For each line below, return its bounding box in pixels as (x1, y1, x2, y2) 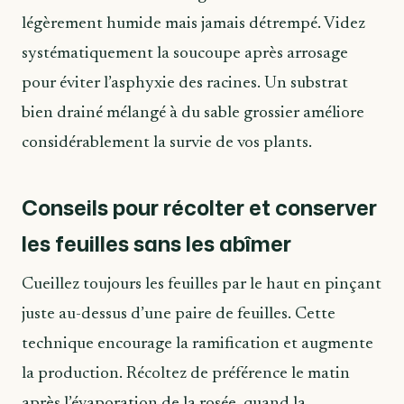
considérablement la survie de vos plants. (22, 134, 312, 152)
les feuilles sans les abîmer (22, 228, 291, 258)
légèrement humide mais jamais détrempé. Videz (22, 15, 365, 33)
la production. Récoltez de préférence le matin (22, 364, 350, 382)
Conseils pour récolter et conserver (22, 192, 377, 222)
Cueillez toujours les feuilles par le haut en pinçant (22, 275, 381, 293)
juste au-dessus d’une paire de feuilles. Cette (22, 305, 335, 323)
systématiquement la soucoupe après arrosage (22, 45, 348, 63)
